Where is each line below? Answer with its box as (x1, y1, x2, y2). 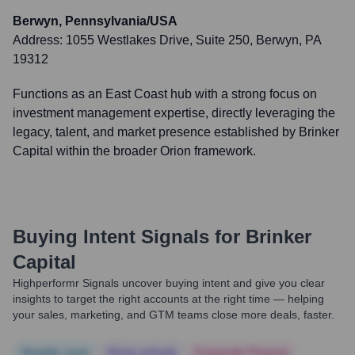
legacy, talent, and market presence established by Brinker (13, 125, 339, 139)
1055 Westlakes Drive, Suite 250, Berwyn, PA (66, 33, 321, 47)
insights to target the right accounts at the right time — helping (13, 292, 324, 305)
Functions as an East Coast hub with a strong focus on (13, 87, 317, 101)
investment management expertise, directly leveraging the (13, 106, 335, 120)
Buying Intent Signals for (13, 226, 240, 247)
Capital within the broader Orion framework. (13, 144, 256, 158)
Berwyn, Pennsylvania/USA (13, 14, 177, 28)
